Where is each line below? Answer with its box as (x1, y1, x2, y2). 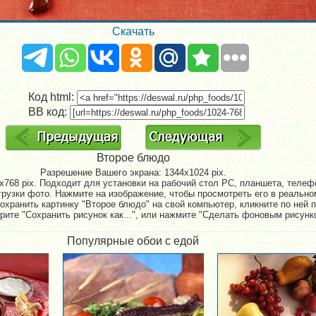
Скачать (111, 25, 154, 38)
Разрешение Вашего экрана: (39, 167, 164, 178)
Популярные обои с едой (67, 235, 199, 247)
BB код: (28, 106, 70, 119)
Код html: (28, 91, 77, 104)
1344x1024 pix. (164, 167, 226, 178)
